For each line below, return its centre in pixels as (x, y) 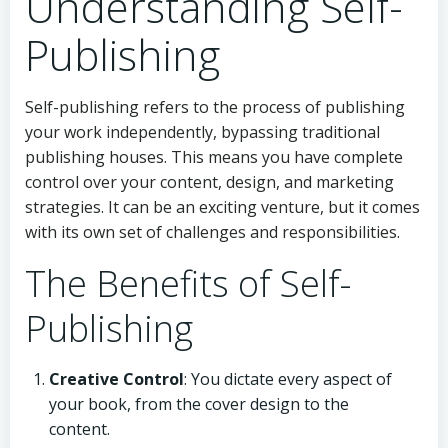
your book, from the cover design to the (199, 404)
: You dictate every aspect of (288, 379)
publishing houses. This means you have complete (214, 157)
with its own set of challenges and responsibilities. (212, 232)
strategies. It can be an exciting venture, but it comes (222, 207)
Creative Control (116, 379)
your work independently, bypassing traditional (202, 132)
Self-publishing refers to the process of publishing (215, 107)
